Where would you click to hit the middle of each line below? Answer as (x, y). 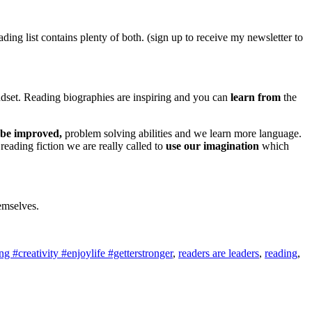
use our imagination (212, 146)
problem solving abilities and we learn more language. (182, 133)
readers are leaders (219, 253)
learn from (254, 97)
